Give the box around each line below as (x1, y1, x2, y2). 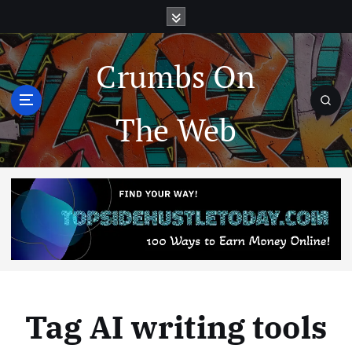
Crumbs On (96, 54, 256, 97)
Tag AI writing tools (25, 306, 327, 348)
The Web (115, 108, 237, 150)
